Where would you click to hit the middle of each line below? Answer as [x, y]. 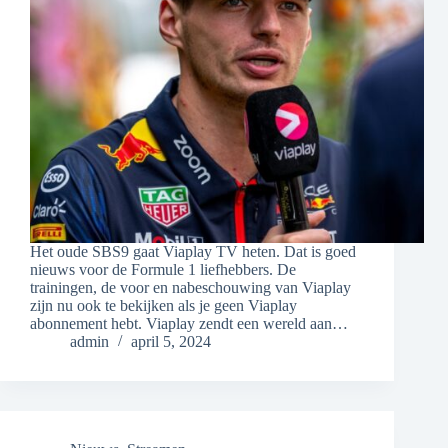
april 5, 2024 [171, 342]
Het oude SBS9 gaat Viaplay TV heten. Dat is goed [193, 252]
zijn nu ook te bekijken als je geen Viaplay [163, 306]
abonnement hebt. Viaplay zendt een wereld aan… [189, 324]
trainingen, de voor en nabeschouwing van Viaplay [190, 288]
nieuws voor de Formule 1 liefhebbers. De [163, 270]
